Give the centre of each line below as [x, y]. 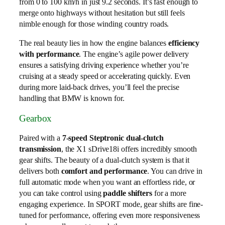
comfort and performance [104, 171]
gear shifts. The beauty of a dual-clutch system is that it [104, 160]
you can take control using [61, 193]
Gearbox [36, 118]
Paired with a [41, 138]
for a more [169, 193]
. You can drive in [175, 171]
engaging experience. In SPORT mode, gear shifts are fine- [111, 204]
